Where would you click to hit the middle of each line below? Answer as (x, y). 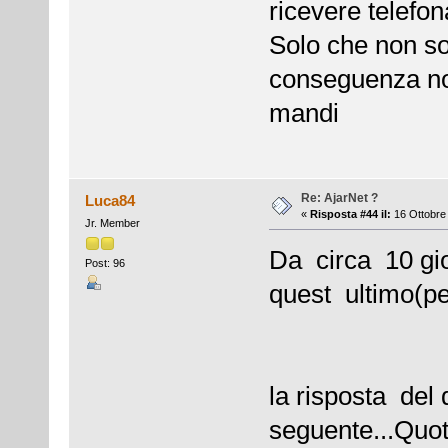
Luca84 (110, 200)
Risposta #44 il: (350, 213)
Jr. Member (112, 222)
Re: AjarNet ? (339, 197)
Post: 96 (104, 262)
